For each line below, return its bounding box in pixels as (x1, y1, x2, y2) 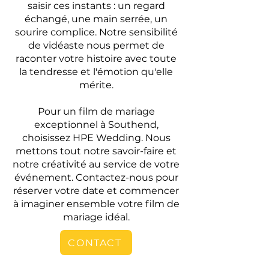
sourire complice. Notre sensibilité (14, 26, 178, 38)
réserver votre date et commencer (13, 185, 179, 196)
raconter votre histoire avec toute (16, 53, 177, 64)
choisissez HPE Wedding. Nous (22, 132, 171, 144)
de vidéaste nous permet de (28, 40, 165, 51)
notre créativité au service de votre (13, 159, 180, 170)
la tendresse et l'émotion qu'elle (19, 66, 173, 77)
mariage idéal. (62, 211, 130, 223)
